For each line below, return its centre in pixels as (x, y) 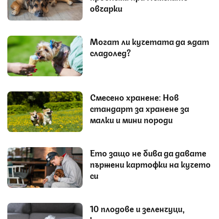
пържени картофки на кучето (150, 164)
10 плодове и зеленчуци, (137, 208)
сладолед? (110, 52)
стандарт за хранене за (140, 108)
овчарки (106, 8)
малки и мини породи (131, 119)
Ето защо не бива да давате (148, 152)
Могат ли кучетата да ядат (150, 41)
